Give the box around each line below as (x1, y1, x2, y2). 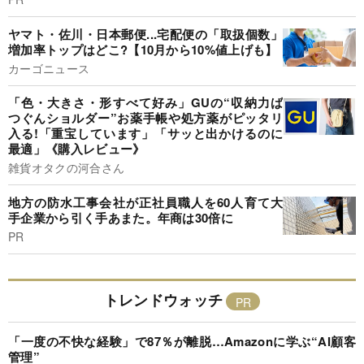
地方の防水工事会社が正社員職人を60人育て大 (8, 193, 283, 211)
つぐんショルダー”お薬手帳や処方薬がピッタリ (8, 109, 283, 128)
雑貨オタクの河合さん (8, 159, 125, 176)
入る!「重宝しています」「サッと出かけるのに (8, 124, 283, 143)
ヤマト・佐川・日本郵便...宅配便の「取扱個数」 (8, 24, 283, 43)
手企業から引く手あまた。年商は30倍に (8, 208, 234, 227)
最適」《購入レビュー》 (8, 140, 145, 158)
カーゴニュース (8, 59, 90, 76)
